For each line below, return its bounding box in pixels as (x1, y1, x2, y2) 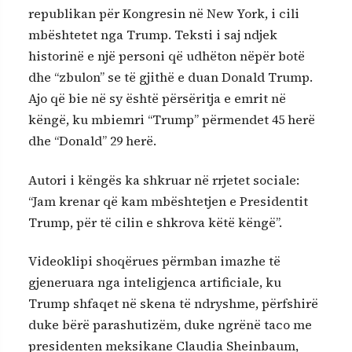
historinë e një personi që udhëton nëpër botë (28, 47, 305, 65)
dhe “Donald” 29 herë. (28, 132, 156, 150)
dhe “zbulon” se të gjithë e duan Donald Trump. (28, 68, 313, 86)
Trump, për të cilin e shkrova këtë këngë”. (28, 213, 282, 231)
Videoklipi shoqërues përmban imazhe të (28, 252, 280, 270)
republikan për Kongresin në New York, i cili (28, 5, 299, 23)
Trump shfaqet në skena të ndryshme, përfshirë (28, 295, 318, 313)
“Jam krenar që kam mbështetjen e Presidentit (28, 192, 308, 210)
